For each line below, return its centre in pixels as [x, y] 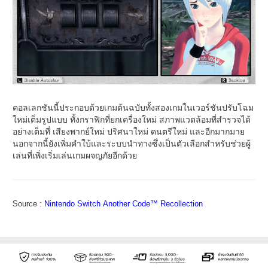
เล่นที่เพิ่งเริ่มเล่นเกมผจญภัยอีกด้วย [75, 155]
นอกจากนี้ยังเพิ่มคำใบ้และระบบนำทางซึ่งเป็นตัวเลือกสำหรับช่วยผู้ [132, 143]
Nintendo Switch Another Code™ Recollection [122, 203]
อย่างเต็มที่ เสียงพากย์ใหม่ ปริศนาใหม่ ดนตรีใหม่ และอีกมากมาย [129, 131]
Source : [27, 203]
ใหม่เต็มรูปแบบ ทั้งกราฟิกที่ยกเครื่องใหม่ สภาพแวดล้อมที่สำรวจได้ [132, 119]
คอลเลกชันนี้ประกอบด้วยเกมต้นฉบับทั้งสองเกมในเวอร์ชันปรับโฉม [133, 107]
